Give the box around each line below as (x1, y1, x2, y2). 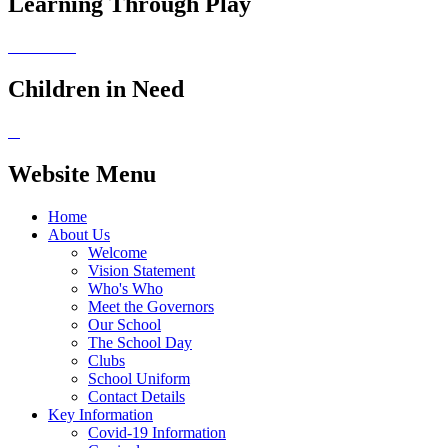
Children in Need (8, 76, 184, 103)
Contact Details (88, 387, 185, 405)
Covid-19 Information (88, 423, 226, 441)
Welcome (88, 243, 147, 261)
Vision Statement (88, 261, 195, 279)
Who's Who (88, 279, 163, 297)
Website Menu (8, 161, 156, 188)
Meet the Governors (88, 297, 214, 315)
